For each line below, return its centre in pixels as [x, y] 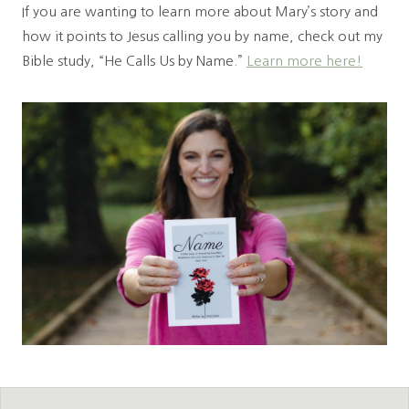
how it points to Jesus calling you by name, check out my [202, 36]
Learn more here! [304, 60]
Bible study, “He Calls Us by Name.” [134, 60]
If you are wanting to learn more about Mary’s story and [200, 11]
